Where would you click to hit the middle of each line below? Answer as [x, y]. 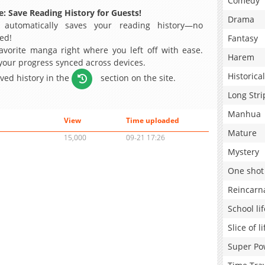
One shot [246, 171]
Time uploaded [152, 121]
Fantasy [243, 38]
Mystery [243, 152]
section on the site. [137, 77]
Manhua [244, 114]
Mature [242, 133]
